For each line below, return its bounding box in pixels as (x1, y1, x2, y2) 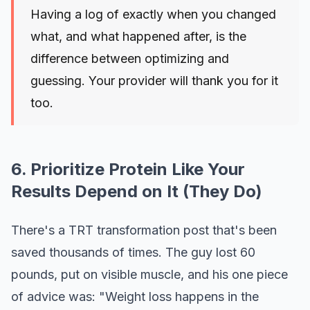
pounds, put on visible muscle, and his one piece (11, 267, 288, 282)
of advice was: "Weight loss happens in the (11, 289, 259, 304)
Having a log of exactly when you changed (30, 7, 276, 22)
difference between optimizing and (30, 51, 229, 66)
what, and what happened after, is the (30, 29, 246, 44)
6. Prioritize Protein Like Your (11, 159, 245, 180)
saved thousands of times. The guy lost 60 (11, 245, 255, 260)
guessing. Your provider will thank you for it (30, 73, 278, 89)
